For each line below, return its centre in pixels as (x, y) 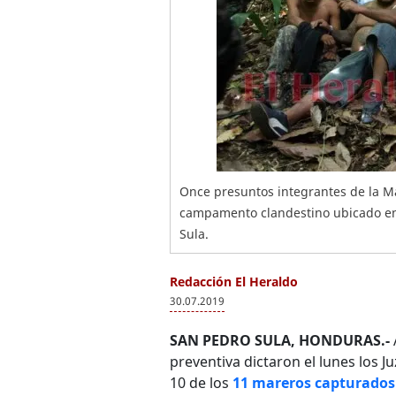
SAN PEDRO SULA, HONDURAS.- (280, 340)
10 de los (201, 383)
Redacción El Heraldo (234, 282)
